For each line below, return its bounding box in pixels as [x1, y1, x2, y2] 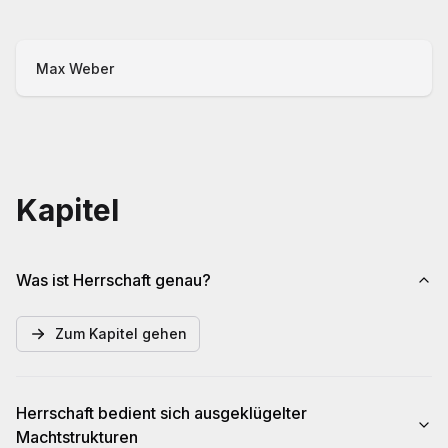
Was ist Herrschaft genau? [16, 270, 211, 290]
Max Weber [36, 60, 114, 77]
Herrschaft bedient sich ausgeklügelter [16, 403, 307, 423]
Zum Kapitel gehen [55, 325, 187, 342]
